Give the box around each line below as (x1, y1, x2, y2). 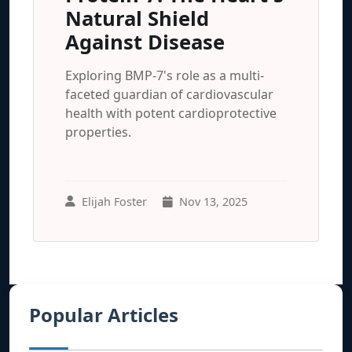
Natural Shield (65, 4, 209, 32)
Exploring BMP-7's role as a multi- (65, 66, 264, 84)
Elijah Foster (82, 193, 147, 209)
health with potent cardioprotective (65, 104, 277, 122)
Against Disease (65, 27, 225, 56)
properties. (65, 123, 131, 141)
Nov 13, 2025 (179, 193, 247, 209)
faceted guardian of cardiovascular (65, 85, 273, 103)
